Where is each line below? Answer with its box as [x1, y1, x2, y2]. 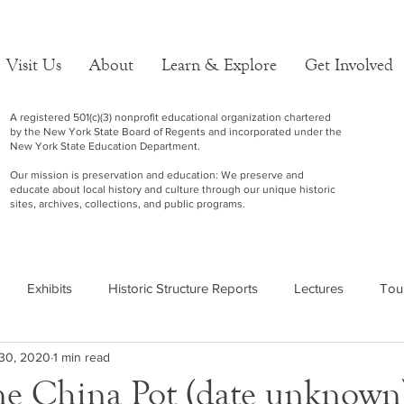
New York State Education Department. [10, 140, 200, 152]
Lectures [294, 280, 344, 296]
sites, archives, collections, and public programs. [10, 197, 245, 210]
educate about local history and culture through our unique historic [10, 183, 335, 196]
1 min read [53, 349, 110, 364]
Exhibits [27, 280, 72, 296]
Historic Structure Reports [108, 280, 258, 296]
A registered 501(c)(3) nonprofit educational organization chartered [10, 111, 331, 124]
